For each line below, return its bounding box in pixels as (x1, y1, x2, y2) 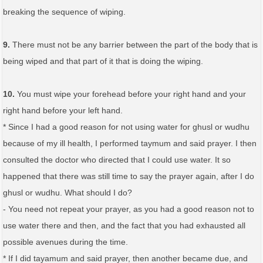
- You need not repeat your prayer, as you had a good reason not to (3, 204, 254, 214)
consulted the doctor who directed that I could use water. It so (3, 154, 231, 164)
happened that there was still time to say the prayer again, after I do (3, 171, 254, 181)
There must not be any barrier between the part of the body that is (10, 39, 258, 49)
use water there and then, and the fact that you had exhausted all (3, 220, 245, 230)
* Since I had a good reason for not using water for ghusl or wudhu (3, 122, 249, 131)
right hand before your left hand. (3, 105, 123, 115)
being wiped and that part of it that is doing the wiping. (3, 56, 203, 66)
